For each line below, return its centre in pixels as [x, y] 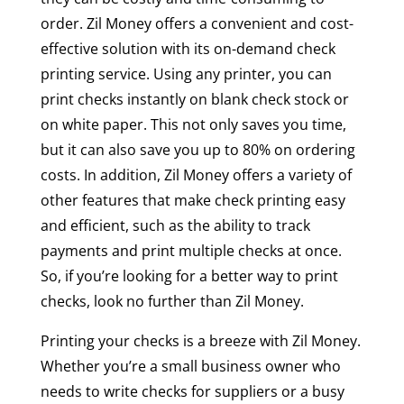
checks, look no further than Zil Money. [172, 301]
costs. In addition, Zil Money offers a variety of [196, 174]
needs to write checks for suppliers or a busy [192, 391]
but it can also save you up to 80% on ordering [197, 149]
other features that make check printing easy [193, 200]
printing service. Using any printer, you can [186, 73]
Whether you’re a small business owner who [190, 366]
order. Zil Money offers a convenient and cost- [197, 23]
